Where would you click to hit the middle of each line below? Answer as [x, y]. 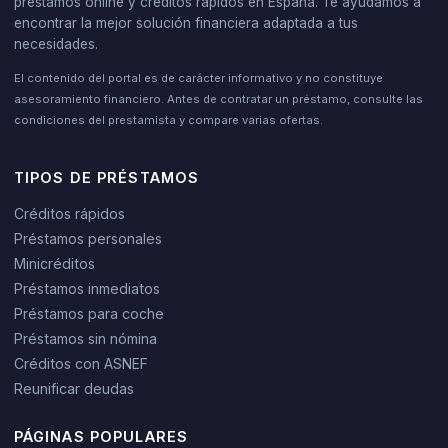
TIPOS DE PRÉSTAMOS [106, 178]
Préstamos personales [87, 239]
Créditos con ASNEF [80, 364]
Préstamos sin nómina [85, 339]
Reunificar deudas [73, 389]
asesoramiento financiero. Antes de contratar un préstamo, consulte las [218, 99]
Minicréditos [54, 264]
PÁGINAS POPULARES [101, 437]
